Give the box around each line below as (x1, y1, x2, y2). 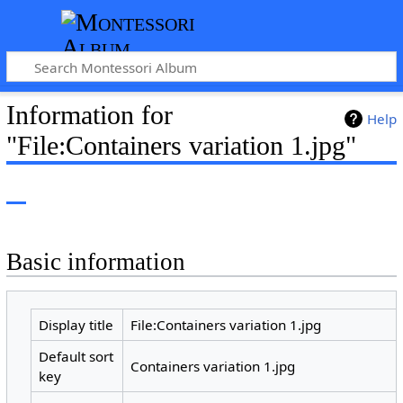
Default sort (39, 347, 114, 366)
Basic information (5, 248, 185, 275)
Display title (39, 316, 114, 335)
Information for (5, 99, 173, 130)
